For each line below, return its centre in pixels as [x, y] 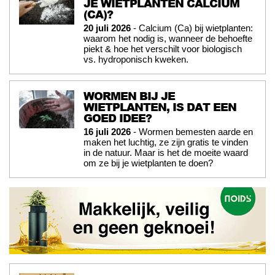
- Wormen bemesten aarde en [192, 131]
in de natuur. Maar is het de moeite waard [166, 152]
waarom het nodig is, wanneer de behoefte [168, 38]
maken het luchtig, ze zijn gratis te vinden [166, 142]
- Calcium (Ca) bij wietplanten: [192, 28]
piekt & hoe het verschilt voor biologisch [163, 48]
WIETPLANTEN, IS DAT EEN [160, 107]
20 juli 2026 [107, 28]
